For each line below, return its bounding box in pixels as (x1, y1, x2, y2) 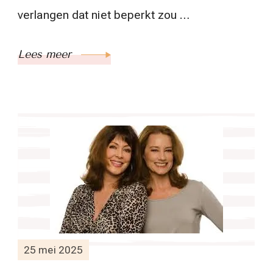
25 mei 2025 (24, 243, 83, 256)
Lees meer (18, 48, 75, 62)
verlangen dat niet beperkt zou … (18, 8, 190, 23)
